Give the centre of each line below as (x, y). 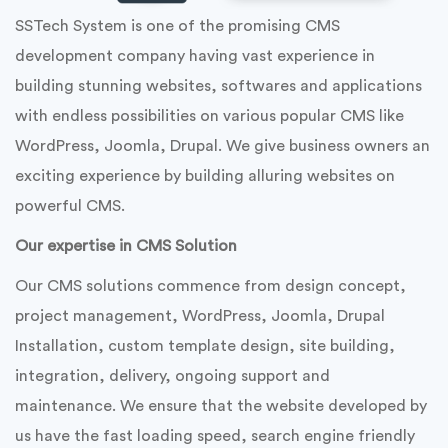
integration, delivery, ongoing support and (172, 376)
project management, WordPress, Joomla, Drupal (200, 316)
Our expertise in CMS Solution (126, 246)
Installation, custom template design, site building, (205, 346)
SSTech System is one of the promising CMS (177, 26)
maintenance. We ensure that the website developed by (221, 406)
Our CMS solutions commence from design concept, (210, 286)
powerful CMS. (70, 206)
